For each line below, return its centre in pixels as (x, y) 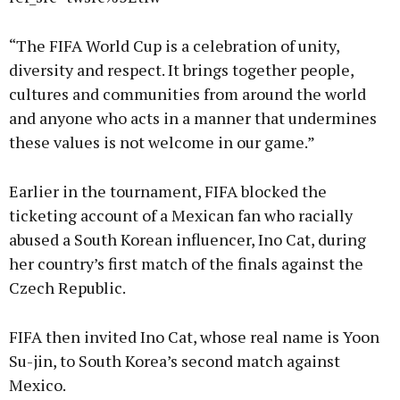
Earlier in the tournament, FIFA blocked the (168, 192)
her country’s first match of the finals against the (186, 264)
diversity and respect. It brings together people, (181, 70)
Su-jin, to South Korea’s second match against (175, 361)
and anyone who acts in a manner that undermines (193, 118)
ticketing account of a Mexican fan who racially (181, 216)
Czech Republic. (67, 288)
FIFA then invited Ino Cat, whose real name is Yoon (194, 337)
